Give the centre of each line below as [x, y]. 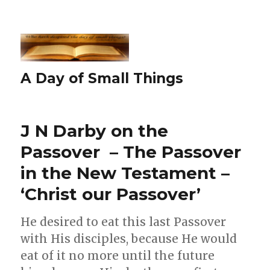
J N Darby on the [95, 130]
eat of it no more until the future [118, 255]
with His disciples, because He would [129, 238]
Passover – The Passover [131, 152]
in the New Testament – [125, 173]
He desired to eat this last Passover [124, 221]
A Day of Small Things [102, 78]
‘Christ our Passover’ [111, 194]
